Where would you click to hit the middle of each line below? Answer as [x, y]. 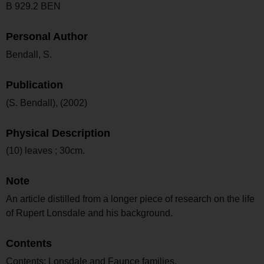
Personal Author [47, 37]
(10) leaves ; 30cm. [45, 151]
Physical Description [58, 133]
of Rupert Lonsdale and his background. [89, 213]
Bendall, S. [29, 54]
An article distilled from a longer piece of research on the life [130, 199]
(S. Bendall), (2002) [47, 103]
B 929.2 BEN [33, 6]
